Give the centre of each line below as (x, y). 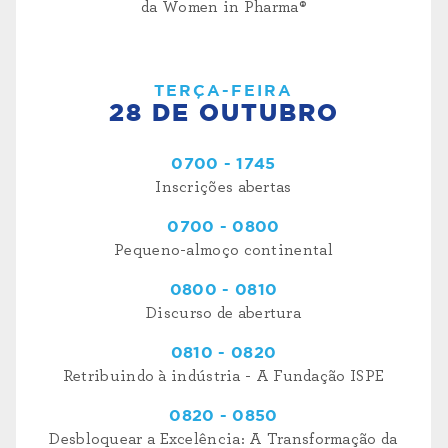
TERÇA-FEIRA (223, 91)
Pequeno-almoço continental (223, 250)
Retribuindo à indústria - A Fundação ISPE (223, 376)
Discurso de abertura (223, 313)
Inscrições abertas (223, 187)
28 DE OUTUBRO (223, 114)
